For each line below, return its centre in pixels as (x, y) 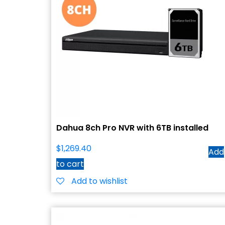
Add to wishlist (99, 181)
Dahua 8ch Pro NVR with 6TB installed (132, 128)
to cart (70, 164)
